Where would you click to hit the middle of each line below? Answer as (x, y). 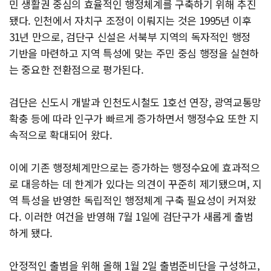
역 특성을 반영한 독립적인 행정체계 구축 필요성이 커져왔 (133, 200)
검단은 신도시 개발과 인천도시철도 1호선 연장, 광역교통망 (135, 102)
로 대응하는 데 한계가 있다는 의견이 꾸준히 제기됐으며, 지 (135, 184)
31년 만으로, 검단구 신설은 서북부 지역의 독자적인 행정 (130, 37)
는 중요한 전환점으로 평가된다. (77, 70)
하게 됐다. (31, 233)
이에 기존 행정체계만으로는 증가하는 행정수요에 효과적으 (135, 168)
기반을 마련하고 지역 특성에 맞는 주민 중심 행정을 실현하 (134, 53)
